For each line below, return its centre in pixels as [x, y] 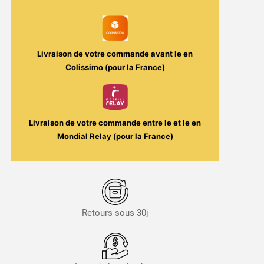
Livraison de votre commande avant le [110, 54]
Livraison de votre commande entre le [101, 123]
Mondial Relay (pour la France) [115, 136]
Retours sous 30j [115, 213]
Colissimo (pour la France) [115, 67]
